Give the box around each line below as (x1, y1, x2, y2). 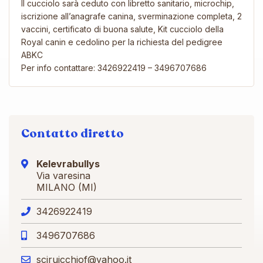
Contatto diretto (21, 125, 124, 141)
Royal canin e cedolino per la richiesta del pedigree (21, 36, 222, 47)
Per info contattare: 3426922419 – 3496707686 (21, 62, 207, 73)
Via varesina (36, 169, 90, 181)
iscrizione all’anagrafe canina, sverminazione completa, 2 (21, 11, 242, 21)
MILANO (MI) (36, 181, 97, 193)
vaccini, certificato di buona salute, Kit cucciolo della (21, 23, 224, 34)
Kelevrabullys (36, 157, 100, 170)
